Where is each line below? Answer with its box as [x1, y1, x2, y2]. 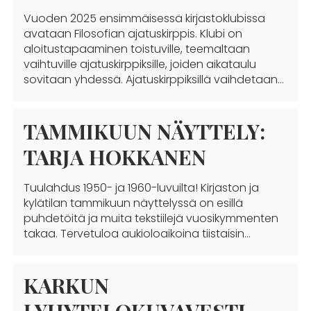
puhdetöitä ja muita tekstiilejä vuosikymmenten [23, 210, 278, 226]
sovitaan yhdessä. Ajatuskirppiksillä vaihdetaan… [23, 72, 284, 87]
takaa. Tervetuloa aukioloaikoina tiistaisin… [23, 226, 251, 242]
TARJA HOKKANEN [23, 143, 206, 171]
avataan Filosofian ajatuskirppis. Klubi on [23, 26, 242, 42]
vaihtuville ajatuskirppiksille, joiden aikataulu [23, 56, 256, 72]
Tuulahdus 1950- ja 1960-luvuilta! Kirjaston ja [23, 180, 259, 196]
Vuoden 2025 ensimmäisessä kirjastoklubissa [23, 10, 265, 26]
